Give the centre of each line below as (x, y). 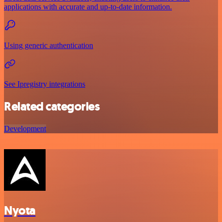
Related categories (52, 106)
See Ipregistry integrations (45, 84)
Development (25, 128)
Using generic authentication (49, 45)
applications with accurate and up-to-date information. (88, 6)
